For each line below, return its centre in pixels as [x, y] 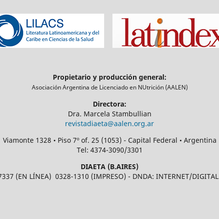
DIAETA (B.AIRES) [109, 167]
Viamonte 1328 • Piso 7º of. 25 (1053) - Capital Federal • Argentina [109, 140]
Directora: [109, 104]
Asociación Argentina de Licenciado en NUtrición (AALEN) [109, 88]
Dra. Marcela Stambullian [109, 114]
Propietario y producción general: [109, 77]
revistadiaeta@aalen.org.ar [109, 124]
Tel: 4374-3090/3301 [109, 150]
